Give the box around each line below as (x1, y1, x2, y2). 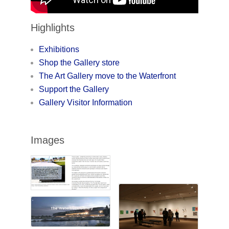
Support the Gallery (38, 84, 109, 94)
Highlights (30, 21, 75, 33)
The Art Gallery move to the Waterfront (38, 71, 176, 80)
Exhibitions (38, 44, 79, 54)
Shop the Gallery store (38, 58, 120, 67)
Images (30, 134, 64, 146)
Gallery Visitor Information (38, 98, 132, 107)
